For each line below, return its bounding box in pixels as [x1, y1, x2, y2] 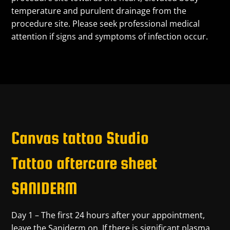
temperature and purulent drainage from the [11, 5, 187, 16]
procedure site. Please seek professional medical [11, 17, 200, 29]
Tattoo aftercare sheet [11, 153, 158, 172]
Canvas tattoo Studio [11, 128, 149, 147]
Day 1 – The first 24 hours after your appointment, [11, 209, 205, 221]
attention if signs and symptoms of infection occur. [11, 30, 208, 42]
